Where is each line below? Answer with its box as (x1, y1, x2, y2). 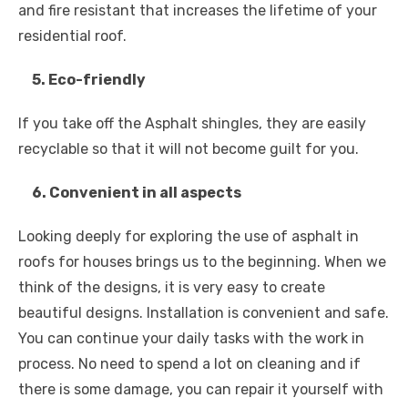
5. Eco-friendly (18, 70, 146, 88)
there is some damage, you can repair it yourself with (18, 380, 383, 398)
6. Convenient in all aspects (18, 183, 241, 201)
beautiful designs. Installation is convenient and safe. (18, 303, 389, 321)
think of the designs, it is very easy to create (18, 278, 325, 296)
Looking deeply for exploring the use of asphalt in (18, 227, 359, 245)
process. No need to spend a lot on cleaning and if (18, 354, 361, 372)
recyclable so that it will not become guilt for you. (18, 139, 359, 158)
